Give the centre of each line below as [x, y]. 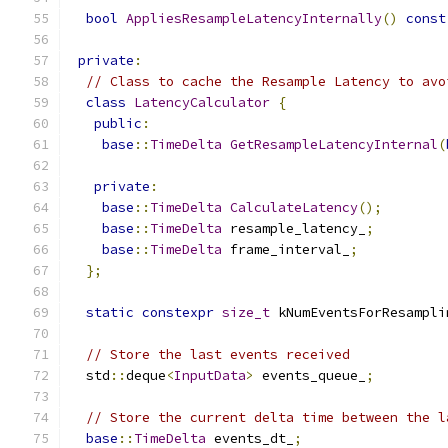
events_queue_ [310, 375]
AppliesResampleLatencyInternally [254, 18]
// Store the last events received [218, 354]
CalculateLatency [294, 207]
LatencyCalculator [202, 102]
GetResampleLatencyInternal [334, 144]
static [110, 312]
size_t [246, 312]
